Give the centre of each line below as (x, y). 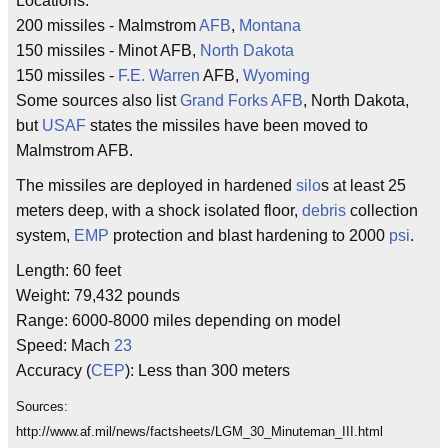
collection (382, 210)
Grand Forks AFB (241, 100)
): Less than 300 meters (207, 370)
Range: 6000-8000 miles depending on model (178, 320)
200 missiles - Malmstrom (107, 25)
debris (324, 210)
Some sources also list (98, 100)
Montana (270, 25)
